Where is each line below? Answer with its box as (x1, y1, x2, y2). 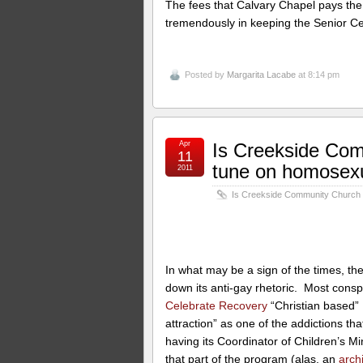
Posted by (185, 70, 228, 80)
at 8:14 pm (296, 70, 340, 80)
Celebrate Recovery (165, 298, 268, 312)
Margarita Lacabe (227, 70, 297, 80)
